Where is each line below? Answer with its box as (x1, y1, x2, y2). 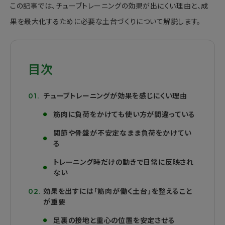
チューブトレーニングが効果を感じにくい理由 (43, 91, 187, 100)
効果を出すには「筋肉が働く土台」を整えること (43, 186, 192, 196)
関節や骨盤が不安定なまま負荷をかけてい (53, 128, 192, 138)
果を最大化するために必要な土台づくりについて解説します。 (10, 17, 201, 26)
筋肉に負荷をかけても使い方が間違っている (53, 109, 196, 119)
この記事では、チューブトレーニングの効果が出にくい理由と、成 (10, 1, 208, 11)
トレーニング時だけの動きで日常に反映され (53, 157, 194, 167)
